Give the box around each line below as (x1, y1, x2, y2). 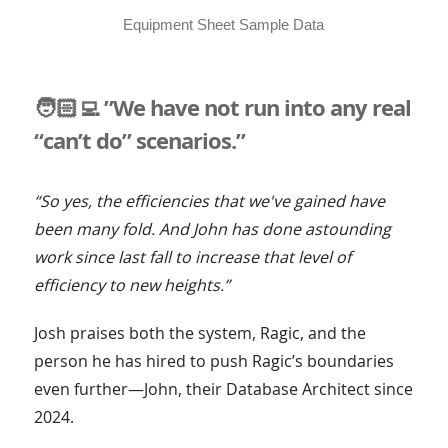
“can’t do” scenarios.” (33, 124, 245, 155)
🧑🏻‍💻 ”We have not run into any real (33, 91, 411, 122)
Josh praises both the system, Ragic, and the (33, 321, 366, 344)
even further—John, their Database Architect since (33, 377, 413, 400)
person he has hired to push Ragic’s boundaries (33, 349, 394, 372)
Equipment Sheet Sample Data (123, 15, 325, 33)
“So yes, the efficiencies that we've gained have (33, 189, 385, 212)
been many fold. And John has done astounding (33, 217, 391, 240)
